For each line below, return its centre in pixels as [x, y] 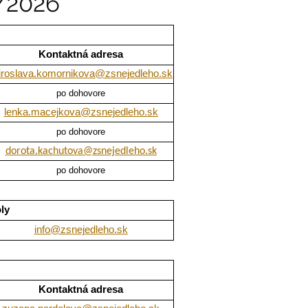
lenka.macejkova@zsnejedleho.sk [81, 112]
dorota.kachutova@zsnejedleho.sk [81, 152]
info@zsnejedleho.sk [81, 230]
